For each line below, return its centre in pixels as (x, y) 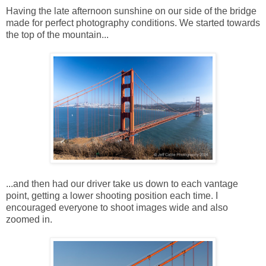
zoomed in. (29, 219)
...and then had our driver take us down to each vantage (122, 183)
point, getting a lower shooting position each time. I (112, 195)
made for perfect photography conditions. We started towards (133, 23)
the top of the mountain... (57, 34)
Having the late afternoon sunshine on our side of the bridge (131, 11)
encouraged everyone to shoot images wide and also (117, 207)
